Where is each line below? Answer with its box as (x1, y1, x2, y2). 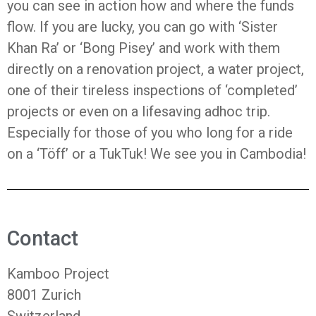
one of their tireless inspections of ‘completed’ (7, 82, 298, 99)
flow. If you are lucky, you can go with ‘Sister (7, 18, 278, 35)
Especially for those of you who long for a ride (7, 124, 293, 141)
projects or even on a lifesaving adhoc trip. (7, 103, 270, 120)
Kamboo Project (7, 265, 109, 282)
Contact (7, 226, 78, 250)
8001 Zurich (7, 286, 81, 303)
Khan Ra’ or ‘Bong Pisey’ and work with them (7, 39, 280, 56)
